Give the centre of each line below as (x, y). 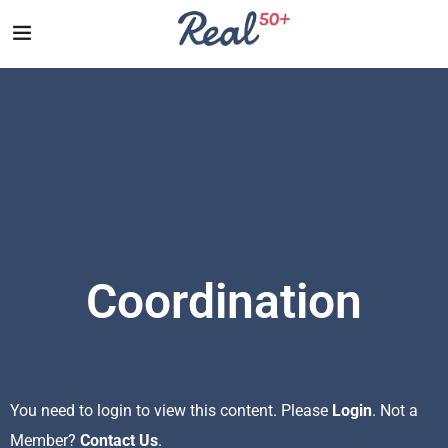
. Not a (395, 411)
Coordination (224, 302)
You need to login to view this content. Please (171, 411)
